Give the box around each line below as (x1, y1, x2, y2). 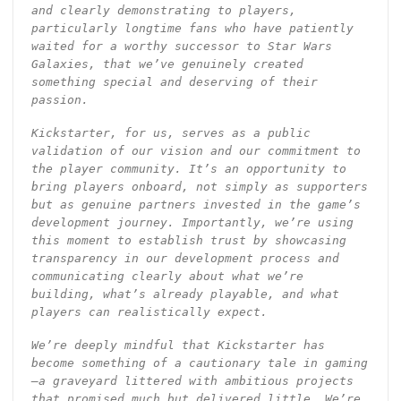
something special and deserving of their (30, 75, 318, 90)
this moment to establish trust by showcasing (30, 234, 346, 248)
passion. (30, 93, 89, 107)
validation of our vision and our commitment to (30, 144, 361, 158)
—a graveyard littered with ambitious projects (30, 373, 354, 388)
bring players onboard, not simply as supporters (30, 180, 368, 194)
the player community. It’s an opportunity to (30, 162, 346, 176)
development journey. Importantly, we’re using (30, 216, 354, 230)
